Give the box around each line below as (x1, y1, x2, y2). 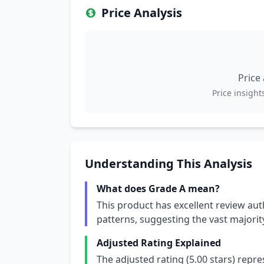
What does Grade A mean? (97, 182, 220, 195)
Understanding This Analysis (85, 156, 252, 171)
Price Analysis (101, 5, 182, 21)
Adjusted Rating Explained (97, 236, 221, 249)
